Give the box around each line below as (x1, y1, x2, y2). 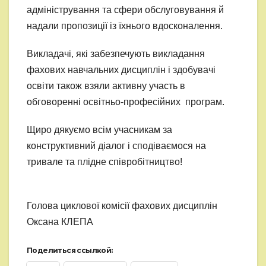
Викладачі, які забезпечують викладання (27, 49, 205, 59)
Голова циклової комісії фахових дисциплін (27, 201, 217, 211)
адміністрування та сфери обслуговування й (27, 5, 224, 15)
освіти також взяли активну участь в (27, 81, 185, 91)
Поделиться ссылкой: (27, 246, 113, 255)
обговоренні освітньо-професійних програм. (27, 97, 224, 107)
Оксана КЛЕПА (27, 217, 93, 227)
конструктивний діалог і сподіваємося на (27, 141, 206, 151)
